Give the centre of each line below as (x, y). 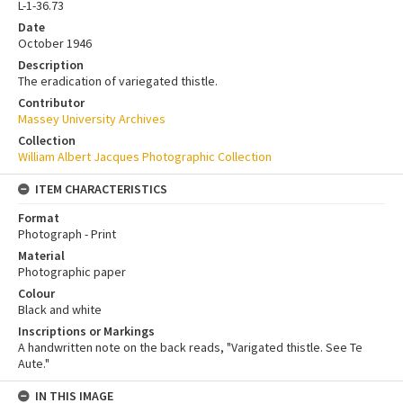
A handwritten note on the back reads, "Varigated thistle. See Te (190, 347)
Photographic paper (72, 271)
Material (41, 255)
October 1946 (55, 43)
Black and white (60, 309)
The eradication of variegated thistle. (118, 81)
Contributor (51, 102)
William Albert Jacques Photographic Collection (145, 156)
